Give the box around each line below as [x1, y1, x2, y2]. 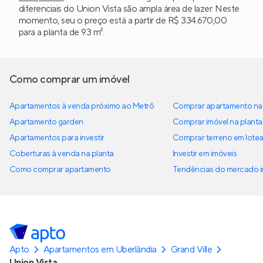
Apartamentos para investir [9, 132, 104, 143]
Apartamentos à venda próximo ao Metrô [9, 100, 154, 112]
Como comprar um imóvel [9, 72, 130, 86]
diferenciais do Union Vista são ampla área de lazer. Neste [19, 2, 240, 15]
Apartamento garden [9, 116, 83, 127]
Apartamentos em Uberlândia [43, 243, 157, 255]
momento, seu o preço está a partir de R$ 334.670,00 [19, 14, 227, 26]
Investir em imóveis [173, 148, 237, 159]
